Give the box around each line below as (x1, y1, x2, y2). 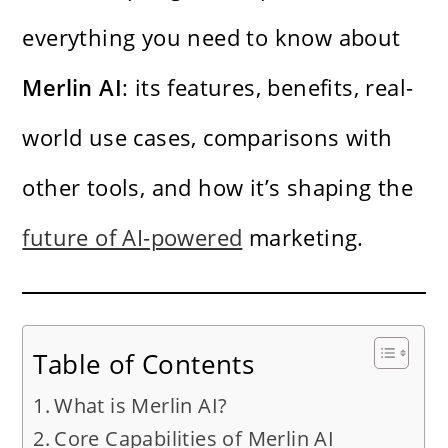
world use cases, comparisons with (22, 121, 393, 152)
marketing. (242, 221, 364, 252)
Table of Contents (33, 345, 255, 382)
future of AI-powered (22, 221, 243, 252)
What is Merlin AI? (54, 391, 228, 419)
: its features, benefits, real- (122, 71, 414, 102)
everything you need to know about (22, 21, 401, 52)
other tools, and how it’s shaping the (22, 171, 414, 202)
